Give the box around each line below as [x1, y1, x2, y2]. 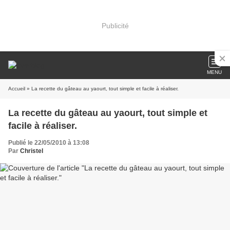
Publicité [101, 21, 129, 30]
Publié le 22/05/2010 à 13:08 [8, 139, 89, 146]
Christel [20, 147, 43, 155]
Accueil [8, 86, 25, 91]
